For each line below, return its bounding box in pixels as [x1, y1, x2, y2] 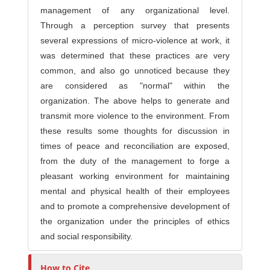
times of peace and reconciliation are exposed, [40, 141, 230, 151]
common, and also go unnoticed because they [40, 66, 230, 76]
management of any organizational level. [40, 5, 230, 16]
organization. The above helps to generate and [40, 96, 230, 106]
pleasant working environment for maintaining [40, 171, 230, 181]
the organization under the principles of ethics [40, 216, 230, 227]
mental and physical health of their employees [40, 186, 230, 196]
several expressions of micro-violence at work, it [40, 36, 230, 46]
